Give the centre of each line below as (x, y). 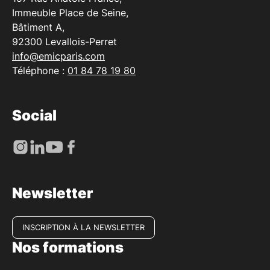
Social (34, 115)
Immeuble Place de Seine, (70, 12)
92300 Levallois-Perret (64, 41)
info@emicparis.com (58, 56)
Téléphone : (40, 70)
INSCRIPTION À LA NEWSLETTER (83, 227)
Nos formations (68, 247)
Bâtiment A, (38, 27)
